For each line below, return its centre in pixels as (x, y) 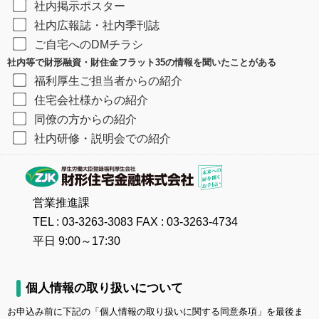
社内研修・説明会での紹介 (103, 138)
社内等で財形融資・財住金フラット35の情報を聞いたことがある (142, 62)
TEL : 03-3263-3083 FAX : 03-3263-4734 (135, 222)
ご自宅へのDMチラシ (89, 45)
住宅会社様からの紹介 (91, 100)
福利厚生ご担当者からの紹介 (108, 81)
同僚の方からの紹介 (85, 119)
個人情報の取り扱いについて (104, 288)
